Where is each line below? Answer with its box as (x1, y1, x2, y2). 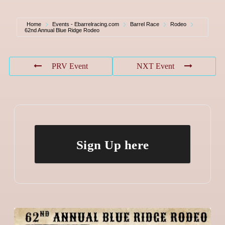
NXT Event (136, 61, 174, 70)
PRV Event (52, 61, 88, 70)
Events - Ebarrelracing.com (52, 21, 119, 27)
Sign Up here (76, 138, 149, 152)
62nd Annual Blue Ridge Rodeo (25, 27, 99, 33)
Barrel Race (130, 21, 159, 27)
